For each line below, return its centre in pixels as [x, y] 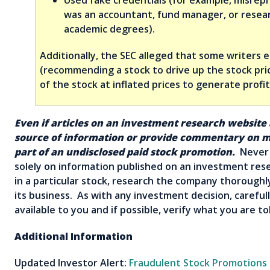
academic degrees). [109, 29]
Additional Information [74, 236]
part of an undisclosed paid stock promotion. [125, 152]
